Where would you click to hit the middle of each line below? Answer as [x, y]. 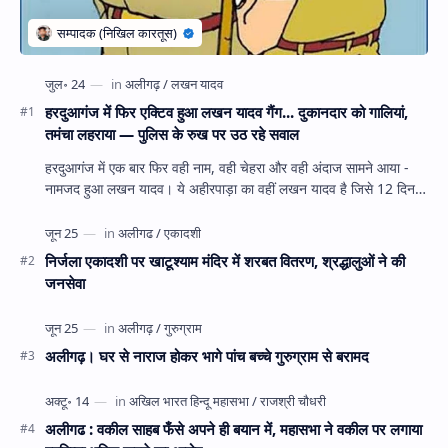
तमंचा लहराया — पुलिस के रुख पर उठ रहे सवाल [235, 134]
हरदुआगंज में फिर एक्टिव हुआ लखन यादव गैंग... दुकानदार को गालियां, [226, 112]
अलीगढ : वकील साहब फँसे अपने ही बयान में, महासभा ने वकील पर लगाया [233, 429]
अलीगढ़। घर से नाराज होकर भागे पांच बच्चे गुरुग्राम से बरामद [207, 356]
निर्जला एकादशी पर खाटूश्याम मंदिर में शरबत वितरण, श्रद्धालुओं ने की [225, 261]
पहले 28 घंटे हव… [91, 210]
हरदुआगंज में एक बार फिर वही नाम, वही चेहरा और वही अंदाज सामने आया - [227, 168]
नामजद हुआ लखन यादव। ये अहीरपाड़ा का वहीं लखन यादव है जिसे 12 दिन [111, 189]
